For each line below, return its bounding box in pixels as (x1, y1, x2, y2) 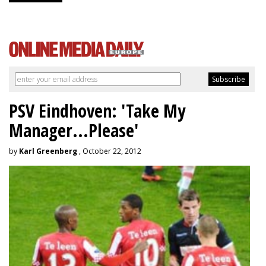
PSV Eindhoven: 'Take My (9, 98, 185, 123)
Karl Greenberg (19, 145, 77, 156)
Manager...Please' (9, 118, 138, 142)
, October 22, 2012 (77, 145, 141, 156)
